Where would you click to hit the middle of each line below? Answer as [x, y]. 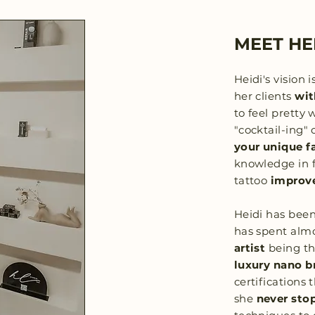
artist [250, 248]
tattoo [252, 180]
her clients [264, 96]
